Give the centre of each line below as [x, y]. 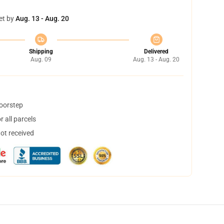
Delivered [156, 51]
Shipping [41, 51]
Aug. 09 [41, 59]
